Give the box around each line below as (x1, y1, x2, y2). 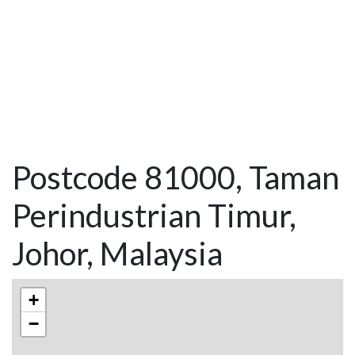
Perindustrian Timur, (12, 197, 296, 235)
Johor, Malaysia (12, 235, 223, 273)
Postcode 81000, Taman (12, 158, 339, 197)
